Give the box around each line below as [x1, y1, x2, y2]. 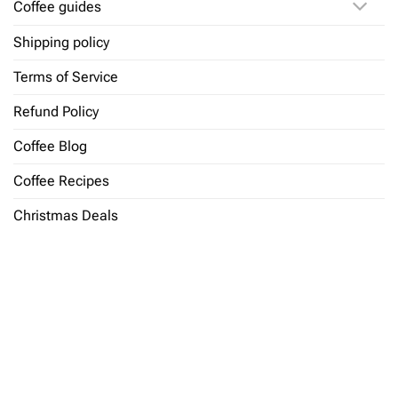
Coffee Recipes [13, 172, 109, 190]
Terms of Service [13, 68, 118, 86]
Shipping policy [13, 34, 109, 52]
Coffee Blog [13, 138, 87, 155]
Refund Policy [13, 103, 99, 121]
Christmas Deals [13, 207, 118, 225]
